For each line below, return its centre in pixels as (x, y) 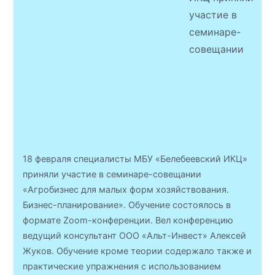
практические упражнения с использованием (122, 266)
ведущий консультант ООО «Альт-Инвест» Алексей (135, 235)
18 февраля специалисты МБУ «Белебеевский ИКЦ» (135, 159)
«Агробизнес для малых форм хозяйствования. (126, 189)
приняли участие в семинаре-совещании (112, 174)
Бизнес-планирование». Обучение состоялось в (127, 205)
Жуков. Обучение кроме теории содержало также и (137, 251)
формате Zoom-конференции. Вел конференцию (128, 220)
